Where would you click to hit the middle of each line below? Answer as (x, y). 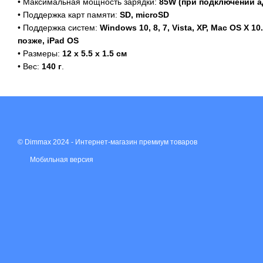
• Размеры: (40, 53)
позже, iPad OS (48, 40)
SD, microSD (143, 14)
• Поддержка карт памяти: (68, 14)
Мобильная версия (61, 160)
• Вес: (30, 66)
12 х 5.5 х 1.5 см (95, 53)
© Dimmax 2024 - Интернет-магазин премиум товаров (107, 142)
